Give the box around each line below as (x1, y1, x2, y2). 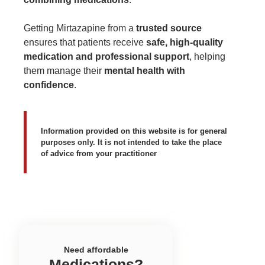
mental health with (104, 65, 185, 76)
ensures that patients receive (24, 37, 146, 47)
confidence (24, 79, 74, 90)
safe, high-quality (146, 37, 223, 47)
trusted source (136, 22, 202, 33)
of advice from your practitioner (41, 148, 157, 158)
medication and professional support (24, 51, 189, 62)
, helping (189, 51, 225, 62)
